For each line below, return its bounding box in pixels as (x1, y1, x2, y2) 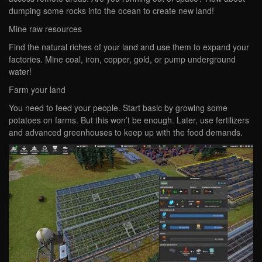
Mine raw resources (9, 22, 82, 35)
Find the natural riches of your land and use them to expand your (9, 40, 249, 53)
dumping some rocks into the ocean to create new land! (9, 4, 214, 16)
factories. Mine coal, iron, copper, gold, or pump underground (9, 53, 236, 65)
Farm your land (9, 83, 65, 95)
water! (9, 65, 32, 77)
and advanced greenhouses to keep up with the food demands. (9, 126, 243, 138)
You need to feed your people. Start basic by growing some (9, 101, 227, 113)
